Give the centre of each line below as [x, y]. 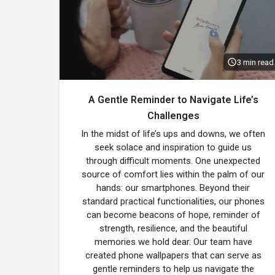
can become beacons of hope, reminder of [173, 215]
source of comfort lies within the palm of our [173, 174]
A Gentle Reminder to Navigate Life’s [173, 100]
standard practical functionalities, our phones [173, 201]
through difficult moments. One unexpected [173, 161]
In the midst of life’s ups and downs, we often [173, 134]
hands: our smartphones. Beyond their [173, 188]
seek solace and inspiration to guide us [173, 147]
